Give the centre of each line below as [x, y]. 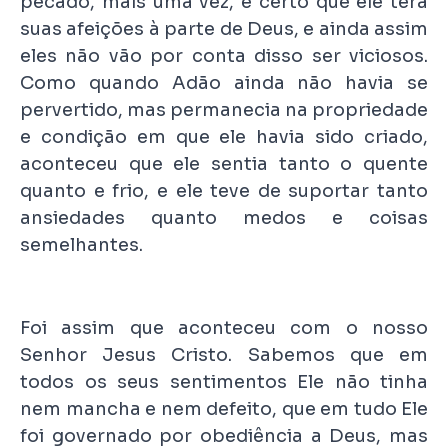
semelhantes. [81, 244]
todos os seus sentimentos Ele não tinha [224, 381]
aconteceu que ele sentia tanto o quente [224, 163]
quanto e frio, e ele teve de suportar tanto [224, 190]
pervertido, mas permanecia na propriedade [224, 109]
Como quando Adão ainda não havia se [224, 82]
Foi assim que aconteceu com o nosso [224, 327]
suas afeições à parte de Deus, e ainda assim [224, 28]
